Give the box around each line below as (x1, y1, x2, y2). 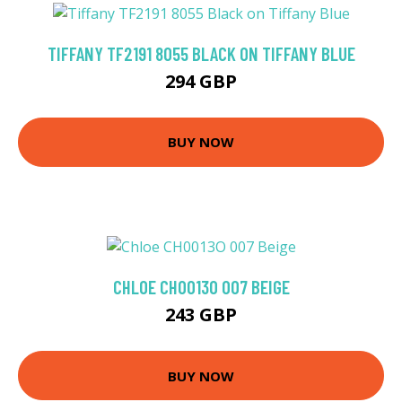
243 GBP (165, 302, 237, 328)
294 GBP (165, 68, 237, 93)
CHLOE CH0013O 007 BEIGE (112, 275, 290, 299)
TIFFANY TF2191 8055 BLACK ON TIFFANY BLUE (47, 41, 355, 65)
